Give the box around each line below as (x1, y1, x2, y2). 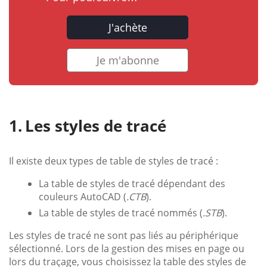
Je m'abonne (96, 53, 159, 68)
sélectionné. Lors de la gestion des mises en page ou (9, 242, 244, 256)
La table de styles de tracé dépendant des (39, 177, 225, 191)
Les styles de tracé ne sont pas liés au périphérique (9, 229, 238, 243)
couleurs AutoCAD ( (39, 190, 126, 204)
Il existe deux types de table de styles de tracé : (9, 154, 218, 168)
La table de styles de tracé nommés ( (39, 206, 203, 220)
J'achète (108, 20, 147, 35)
